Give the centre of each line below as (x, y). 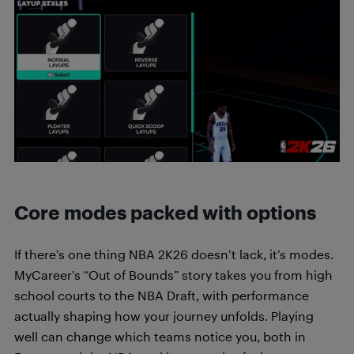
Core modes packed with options (165, 213)
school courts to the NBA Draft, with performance (162, 295)
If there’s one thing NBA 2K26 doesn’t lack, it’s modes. (174, 254)
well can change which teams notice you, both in (160, 336)
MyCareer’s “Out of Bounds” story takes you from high (173, 275)
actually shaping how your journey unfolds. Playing (164, 316)
